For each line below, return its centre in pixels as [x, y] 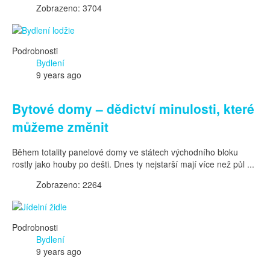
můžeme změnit [60, 126]
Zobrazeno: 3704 [69, 8]
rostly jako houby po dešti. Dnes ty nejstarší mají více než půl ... [133, 164]
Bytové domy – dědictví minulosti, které [133, 108]
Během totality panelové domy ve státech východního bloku [125, 152]
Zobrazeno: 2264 [69, 185]
